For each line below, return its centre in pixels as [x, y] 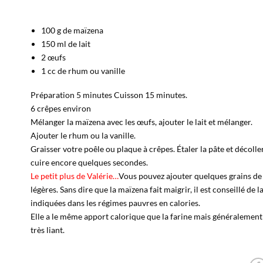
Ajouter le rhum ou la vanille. [83, 136]
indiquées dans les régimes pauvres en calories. [115, 203]
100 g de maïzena [73, 30]
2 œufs [54, 57]
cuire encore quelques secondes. [89, 163]
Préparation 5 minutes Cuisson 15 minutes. [109, 95]
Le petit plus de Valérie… [74, 176]
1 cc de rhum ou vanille [83, 70]
